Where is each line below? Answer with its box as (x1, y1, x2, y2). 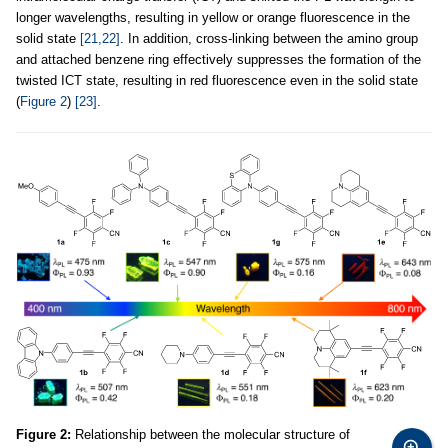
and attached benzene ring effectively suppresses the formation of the (16, 52, 421, 68)
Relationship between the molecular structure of (71, 427, 350, 443)
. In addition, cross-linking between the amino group (120, 31, 418, 47)
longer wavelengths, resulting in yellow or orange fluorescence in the (16, 10, 410, 26)
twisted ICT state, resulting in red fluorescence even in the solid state (16, 73, 418, 89)
